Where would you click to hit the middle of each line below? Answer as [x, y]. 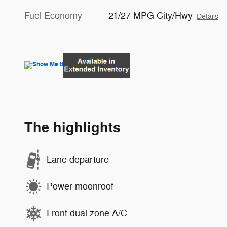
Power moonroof [80, 186]
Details [208, 16]
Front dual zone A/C [87, 213]
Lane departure [78, 160]
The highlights [72, 128]
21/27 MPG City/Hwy [151, 15]
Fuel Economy [53, 15]
